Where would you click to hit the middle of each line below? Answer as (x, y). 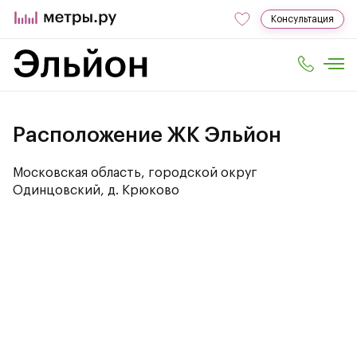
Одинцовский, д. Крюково (96, 190)
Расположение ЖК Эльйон (147, 135)
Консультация (302, 19)
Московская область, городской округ (135, 173)
